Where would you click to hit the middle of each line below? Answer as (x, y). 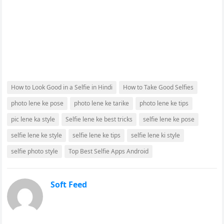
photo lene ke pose (37, 103)
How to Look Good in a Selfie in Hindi (62, 87)
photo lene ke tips (164, 103)
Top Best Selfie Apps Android (109, 151)
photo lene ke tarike (102, 103)
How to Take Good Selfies (158, 87)
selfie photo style (35, 151)
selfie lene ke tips (97, 135)
